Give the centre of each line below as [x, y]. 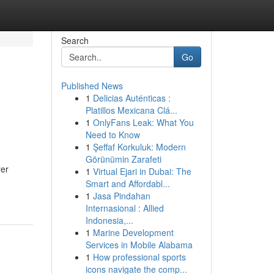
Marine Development [133, 232]
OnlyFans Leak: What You [143, 122]
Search [75, 40]
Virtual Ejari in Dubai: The [142, 171]
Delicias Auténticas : [131, 98]
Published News [92, 86]
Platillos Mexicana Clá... [131, 110]
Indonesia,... [109, 220]
